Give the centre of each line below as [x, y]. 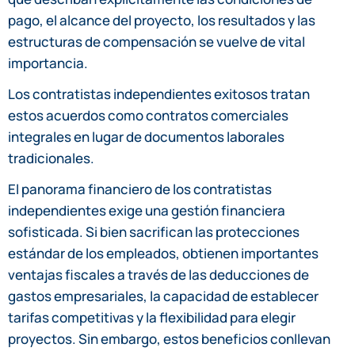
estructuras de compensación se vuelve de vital [157, 41]
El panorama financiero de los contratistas [140, 189]
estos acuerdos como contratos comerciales [148, 115]
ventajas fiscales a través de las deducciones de [158, 274]
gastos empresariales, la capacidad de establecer [163, 296]
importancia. [48, 63]
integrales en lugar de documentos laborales [146, 136]
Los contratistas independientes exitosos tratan [159, 94]
